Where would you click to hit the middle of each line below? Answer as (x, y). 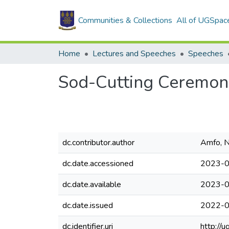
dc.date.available (92, 185)
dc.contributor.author (98, 143)
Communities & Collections (125, 20)
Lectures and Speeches (134, 54)
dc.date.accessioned (98, 164)
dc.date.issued (88, 205)
